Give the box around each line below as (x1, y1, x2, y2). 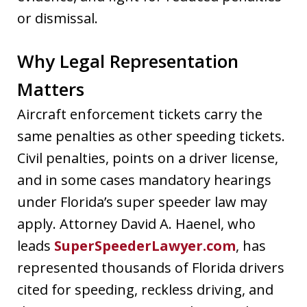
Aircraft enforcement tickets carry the (17, 104, 262, 123)
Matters (17, 76, 84, 101)
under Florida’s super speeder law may (17, 192, 267, 211)
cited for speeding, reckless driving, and (17, 280, 273, 299)
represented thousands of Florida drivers (17, 258, 284, 277)
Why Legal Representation (17, 48, 238, 73)
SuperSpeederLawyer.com (54, 236, 236, 255)
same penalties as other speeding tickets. (17, 126, 285, 145)
